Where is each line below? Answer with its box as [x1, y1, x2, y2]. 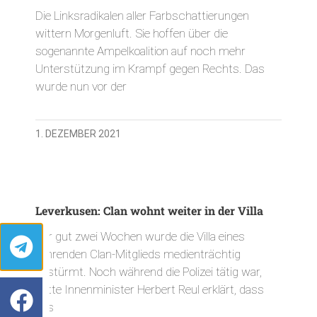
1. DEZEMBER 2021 [35, 127, 121, 139]
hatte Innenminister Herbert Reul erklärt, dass [35, 282, 264, 296]
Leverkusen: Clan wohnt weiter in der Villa [35, 202, 263, 218]
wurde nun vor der [35, 79, 127, 93]
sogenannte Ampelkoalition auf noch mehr [35, 43, 246, 58]
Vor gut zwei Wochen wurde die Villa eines [35, 229, 245, 243]
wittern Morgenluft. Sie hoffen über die [35, 25, 228, 40]
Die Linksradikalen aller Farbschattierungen [35, 8, 249, 23]
